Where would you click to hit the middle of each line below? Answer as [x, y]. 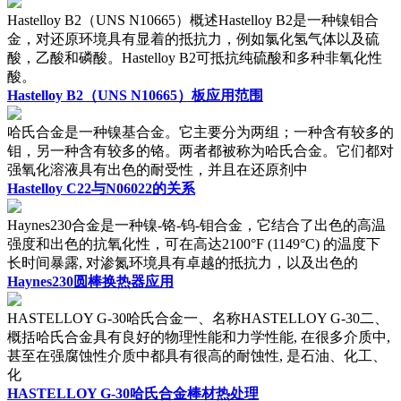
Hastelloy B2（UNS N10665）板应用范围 [135, 95]
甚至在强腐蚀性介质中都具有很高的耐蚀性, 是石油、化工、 [197, 355]
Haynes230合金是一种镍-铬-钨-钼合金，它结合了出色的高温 [196, 225]
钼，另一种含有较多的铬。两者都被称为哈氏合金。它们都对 [200, 150]
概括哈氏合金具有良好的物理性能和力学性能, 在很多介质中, [199, 337]
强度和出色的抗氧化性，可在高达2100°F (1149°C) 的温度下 [194, 243]
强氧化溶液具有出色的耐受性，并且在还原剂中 [158, 169]
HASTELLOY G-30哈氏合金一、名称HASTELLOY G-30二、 [198, 318]
